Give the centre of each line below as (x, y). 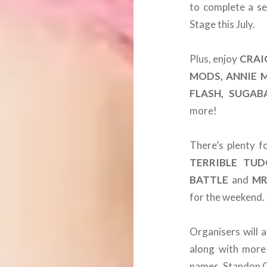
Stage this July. (223, 24)
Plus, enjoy (215, 59)
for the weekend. (227, 197)
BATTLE (209, 180)
